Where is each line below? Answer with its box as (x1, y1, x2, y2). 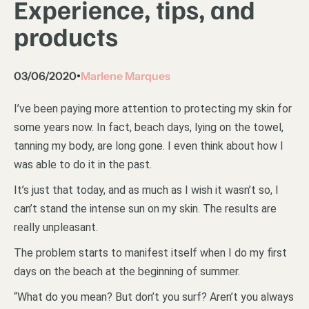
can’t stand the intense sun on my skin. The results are (14, 202, 277, 215)
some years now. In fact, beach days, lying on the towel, (14, 121, 283, 134)
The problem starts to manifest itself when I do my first (14, 246, 287, 259)
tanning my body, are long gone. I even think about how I (14, 139, 283, 152)
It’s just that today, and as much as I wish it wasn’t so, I (14, 183, 279, 197)
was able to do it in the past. (14, 158, 152, 171)
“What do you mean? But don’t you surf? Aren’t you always (14, 290, 294, 303)
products (14, 19, 118, 52)
